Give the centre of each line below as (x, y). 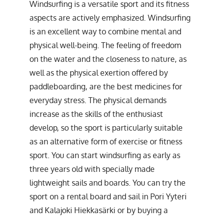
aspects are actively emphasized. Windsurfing (110, 17)
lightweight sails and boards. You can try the (108, 182)
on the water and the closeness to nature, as (108, 59)
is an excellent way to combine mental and (105, 31)
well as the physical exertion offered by (99, 72)
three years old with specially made (92, 169)
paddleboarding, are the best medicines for (106, 86)
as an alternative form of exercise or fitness (106, 141)
